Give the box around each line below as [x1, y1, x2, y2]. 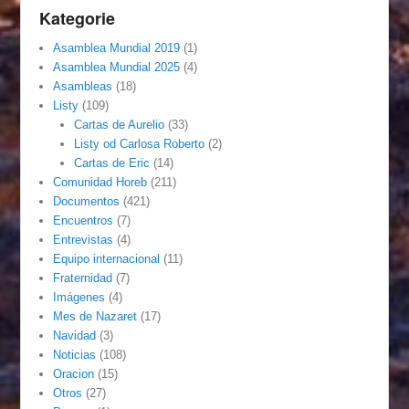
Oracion [53, 366, 95, 381]
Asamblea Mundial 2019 [53, 40, 181, 55]
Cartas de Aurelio [73, 117, 164, 131]
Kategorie [39, 5, 116, 30]
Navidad [53, 328, 97, 342]
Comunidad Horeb [53, 174, 148, 189]
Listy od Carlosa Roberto [73, 136, 204, 151]
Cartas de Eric [73, 155, 150, 170]
